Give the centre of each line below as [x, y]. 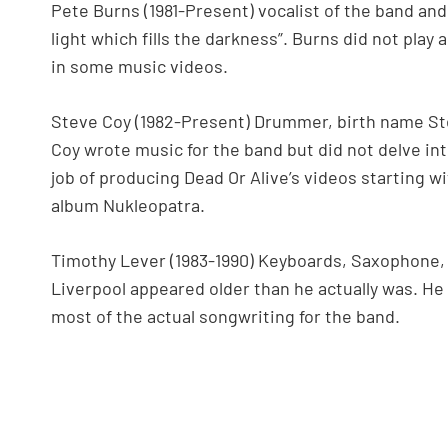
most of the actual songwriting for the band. [225, 316]
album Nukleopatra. [128, 205]
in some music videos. [139, 66]
